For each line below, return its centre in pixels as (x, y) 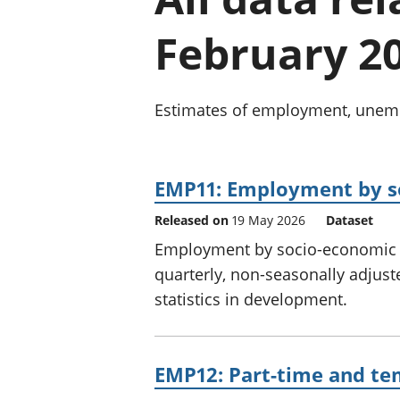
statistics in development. (251, 299)
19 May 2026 (269, 220)
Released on (193, 220)
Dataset (350, 220)
